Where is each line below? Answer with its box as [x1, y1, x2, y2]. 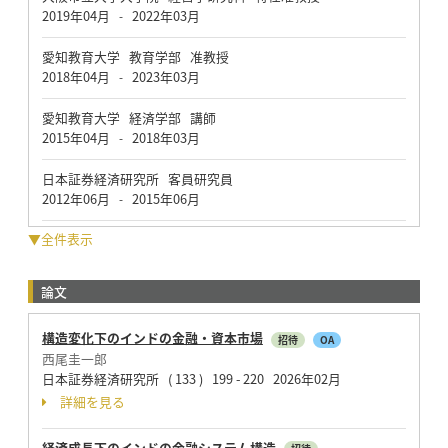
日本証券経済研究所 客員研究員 [41, 168, 233, 188]
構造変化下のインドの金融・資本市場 [41, 328, 263, 348]
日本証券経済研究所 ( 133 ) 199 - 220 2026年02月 [41, 368, 341, 388]
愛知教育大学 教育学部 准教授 [41, 46, 229, 66]
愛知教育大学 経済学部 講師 [41, 107, 216, 127]
